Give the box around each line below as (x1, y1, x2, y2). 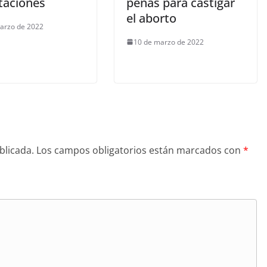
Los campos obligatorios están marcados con (36, 143, 243, 157)
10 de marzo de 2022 (133, 36, 204, 47)
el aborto (126, 10, 176, 26)
